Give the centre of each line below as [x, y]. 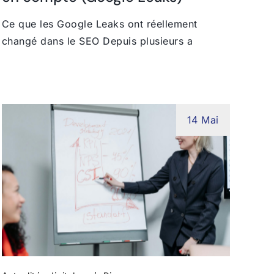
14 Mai [203, 120]
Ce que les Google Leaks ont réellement [99, 24]
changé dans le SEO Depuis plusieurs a [97, 41]
